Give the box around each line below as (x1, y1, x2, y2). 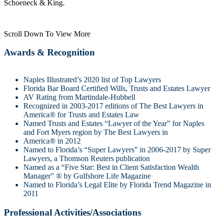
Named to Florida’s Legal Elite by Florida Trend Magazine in (23, 181, 211, 189)
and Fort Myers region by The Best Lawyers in (23, 128, 168, 137)
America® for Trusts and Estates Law (23, 110, 139, 119)
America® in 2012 (23, 137, 81, 145)
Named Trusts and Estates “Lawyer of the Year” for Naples (23, 119, 204, 128)
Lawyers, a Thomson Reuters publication (23, 154, 150, 163)
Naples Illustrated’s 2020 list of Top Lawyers (23, 75, 161, 84)
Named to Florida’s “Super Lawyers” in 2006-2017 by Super (23, 145, 211, 154)
